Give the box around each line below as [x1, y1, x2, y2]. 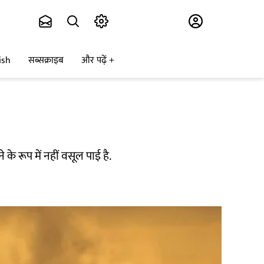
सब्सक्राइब [28, 52, 64, 69]
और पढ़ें [81, 52, 107, 69]
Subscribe [115, 11, 164, 32]
